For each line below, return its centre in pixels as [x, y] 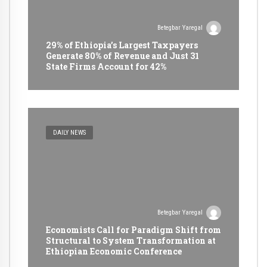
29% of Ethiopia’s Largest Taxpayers [122, 45]
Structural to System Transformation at [131, 240]
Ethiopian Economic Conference [114, 251]
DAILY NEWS [70, 132]
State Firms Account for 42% [106, 66]
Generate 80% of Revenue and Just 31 [122, 55]
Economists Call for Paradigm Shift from [133, 229]
